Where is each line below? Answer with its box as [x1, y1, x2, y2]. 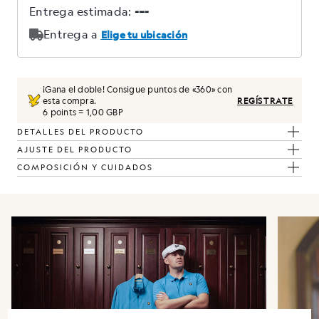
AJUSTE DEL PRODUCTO [17, 144, 132, 155]
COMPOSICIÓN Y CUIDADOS [17, 162, 153, 173]
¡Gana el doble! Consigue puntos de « [43, 83, 196, 95]
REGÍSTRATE [237, 95, 293, 106]
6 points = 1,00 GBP [43, 106, 123, 117]
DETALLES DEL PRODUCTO [17, 126, 144, 137]
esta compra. [43, 95, 96, 106]
